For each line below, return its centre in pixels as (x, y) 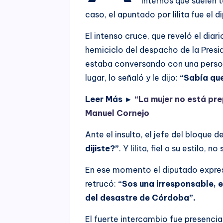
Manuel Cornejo (117, 113)
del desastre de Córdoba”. (141, 197)
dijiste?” (102, 148)
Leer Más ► (110, 99)
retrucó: (102, 183)
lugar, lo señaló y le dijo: (132, 77)
